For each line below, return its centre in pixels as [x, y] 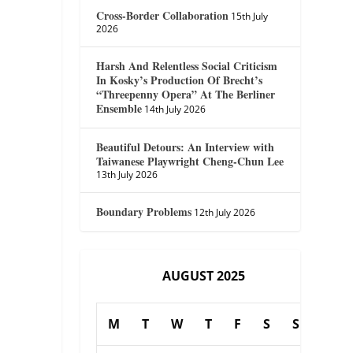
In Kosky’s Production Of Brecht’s [180, 80]
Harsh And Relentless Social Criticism [187, 65]
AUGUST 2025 [204, 275]
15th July [250, 16]
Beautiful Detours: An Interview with [186, 147]
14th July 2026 [175, 109]
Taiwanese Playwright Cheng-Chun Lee [190, 161]
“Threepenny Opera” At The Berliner [186, 94]
